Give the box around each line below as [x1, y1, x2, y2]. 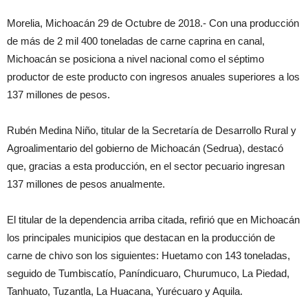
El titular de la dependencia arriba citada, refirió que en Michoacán [7, 214, 300, 225]
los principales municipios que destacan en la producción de [7, 232, 275, 243]
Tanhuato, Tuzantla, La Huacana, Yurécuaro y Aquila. [7, 285, 243, 297]
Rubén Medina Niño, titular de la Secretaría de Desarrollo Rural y [7, 124, 296, 136]
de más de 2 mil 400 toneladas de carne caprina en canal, [7, 35, 265, 47]
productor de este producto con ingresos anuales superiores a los [7, 71, 300, 82]
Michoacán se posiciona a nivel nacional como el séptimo [7, 53, 264, 65]
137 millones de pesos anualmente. [7, 178, 165, 190]
